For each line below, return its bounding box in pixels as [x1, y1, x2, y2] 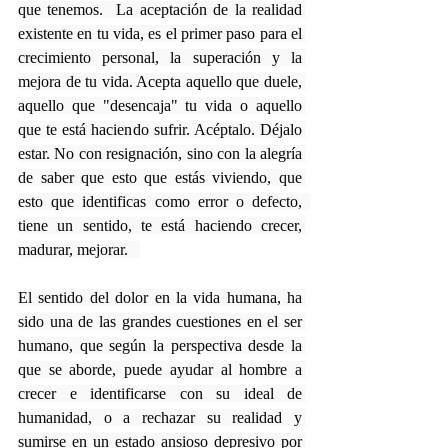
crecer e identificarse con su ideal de [18, 384, 302, 402]
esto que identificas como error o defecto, [18, 192, 302, 210]
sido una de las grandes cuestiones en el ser [18, 312, 302, 330]
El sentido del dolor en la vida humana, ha [18, 288, 302, 306]
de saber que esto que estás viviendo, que [18, 168, 302, 186]
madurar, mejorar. [18, 240, 140, 258]
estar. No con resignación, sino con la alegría [18, 144, 302, 162]
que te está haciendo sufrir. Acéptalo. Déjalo [18, 120, 302, 138]
